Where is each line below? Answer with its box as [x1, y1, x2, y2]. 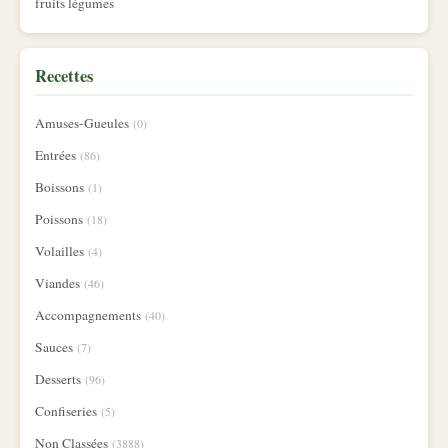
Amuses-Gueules [35, 114, 129, 132]
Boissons [35, 178, 84, 196]
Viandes [35, 274, 80, 292]
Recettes [35, 64, 93, 88]
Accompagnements [35, 306, 141, 324]
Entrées [35, 146, 76, 164]
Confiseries [35, 402, 97, 420]
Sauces [35, 338, 73, 356]
